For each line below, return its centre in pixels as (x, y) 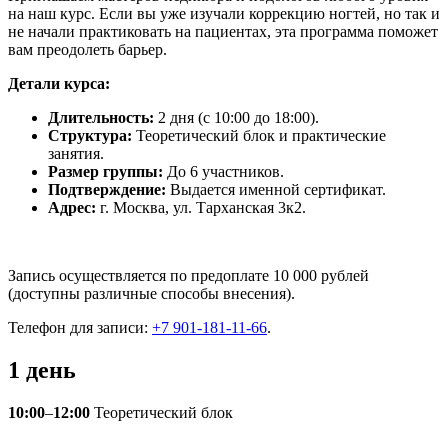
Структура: (90, 136)
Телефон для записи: (80, 328)
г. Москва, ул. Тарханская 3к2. (201, 208)
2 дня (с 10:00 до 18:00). (236, 118)
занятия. (76, 154)
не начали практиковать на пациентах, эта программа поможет (223, 32)
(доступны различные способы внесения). (151, 294)
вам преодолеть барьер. (87, 50)
